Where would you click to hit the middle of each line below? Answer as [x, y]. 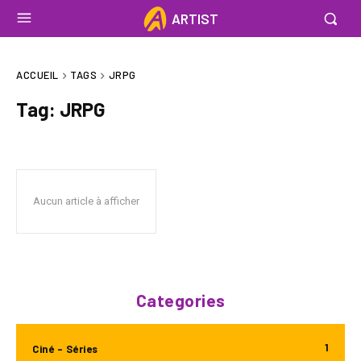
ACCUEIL [37, 75]
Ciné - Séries [65, 349]
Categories [180, 300]
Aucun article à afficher [86, 201]
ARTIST [195, 18]
